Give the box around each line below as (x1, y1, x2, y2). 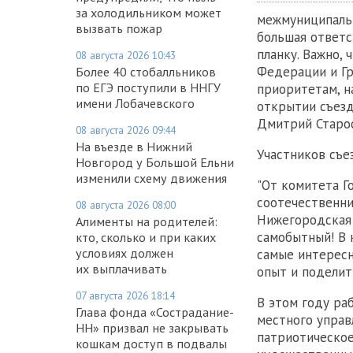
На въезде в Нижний (76, 138, 192, 154)
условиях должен (76, 244, 173, 261)
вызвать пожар (76, 20, 162, 36)
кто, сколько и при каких (76, 229, 216, 245)
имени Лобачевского (76, 95, 195, 111)
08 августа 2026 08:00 (76, 197, 176, 212)
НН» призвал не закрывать (76, 319, 229, 336)
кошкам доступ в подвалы (76, 335, 227, 351)
